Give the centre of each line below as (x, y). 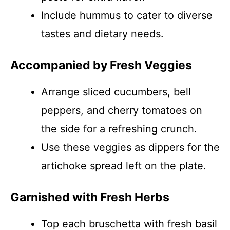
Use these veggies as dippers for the (130, 147)
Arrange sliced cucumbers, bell (116, 92)
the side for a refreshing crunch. (119, 129)
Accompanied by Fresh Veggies (101, 65)
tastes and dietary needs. (102, 34)
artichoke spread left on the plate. (124, 166)
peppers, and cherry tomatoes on (122, 110)
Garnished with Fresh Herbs (90, 197)
